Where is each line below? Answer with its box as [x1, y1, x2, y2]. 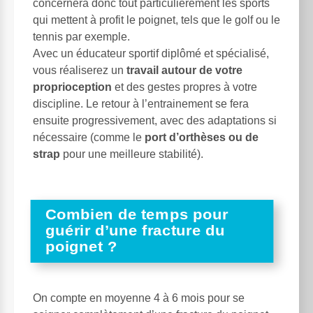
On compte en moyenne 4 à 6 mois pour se [33, 292, 245, 305]
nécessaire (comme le [33, 131, 145, 144]
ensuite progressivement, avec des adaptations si [33, 115, 277, 127]
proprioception [33, 81, 112, 94]
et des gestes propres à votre [112, 81, 257, 94]
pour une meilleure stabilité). [60, 148, 203, 161]
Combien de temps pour [45, 206, 228, 223]
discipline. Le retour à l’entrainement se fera [33, 98, 249, 110]
